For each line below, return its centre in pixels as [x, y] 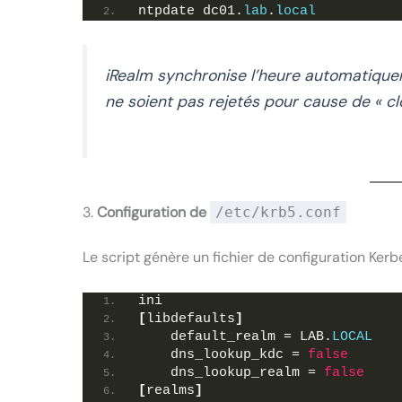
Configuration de [153, 213]
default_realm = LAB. [235, 336]
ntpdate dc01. [191, 12]
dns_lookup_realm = [231, 372]
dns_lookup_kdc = [223, 354]
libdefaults [191, 319]
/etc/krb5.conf [278, 213]
